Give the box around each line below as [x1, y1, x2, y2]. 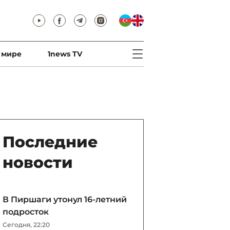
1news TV [47, 49, 82, 59]
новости [3, 153, 73, 172]
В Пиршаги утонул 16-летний [3, 195, 127, 204]
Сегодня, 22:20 [3, 221, 50, 228]
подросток [3, 207, 49, 217]
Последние [3, 132, 98, 151]
